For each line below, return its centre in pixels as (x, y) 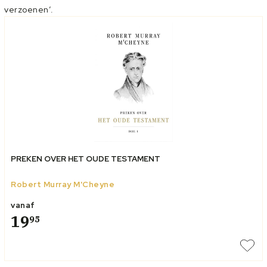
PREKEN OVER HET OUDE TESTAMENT (86, 159)
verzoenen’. (29, 10)
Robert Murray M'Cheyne (63, 184)
